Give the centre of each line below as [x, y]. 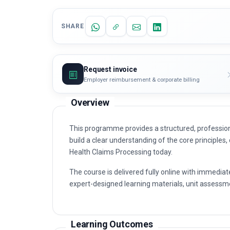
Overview [90, 145]
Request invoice [110, 112]
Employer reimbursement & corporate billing [142, 122]
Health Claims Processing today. [121, 195]
